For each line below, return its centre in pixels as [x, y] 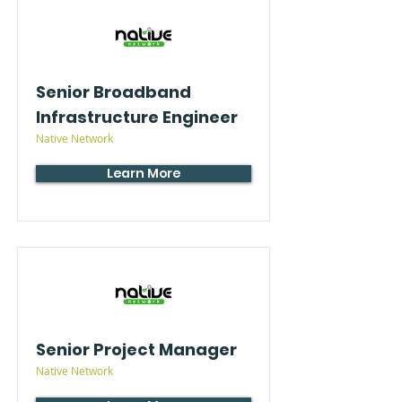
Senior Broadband [114, 92]
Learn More [144, 173]
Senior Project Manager [136, 350]
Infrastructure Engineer [137, 117]
